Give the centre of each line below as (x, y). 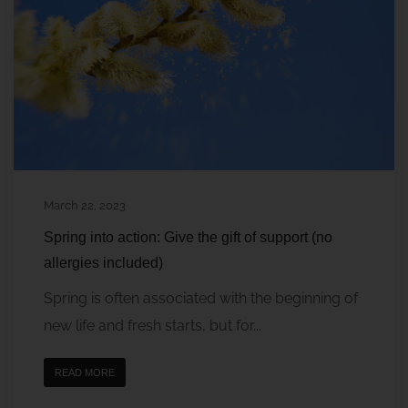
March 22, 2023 (85, 206)
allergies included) (103, 263)
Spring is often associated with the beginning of (201, 299)
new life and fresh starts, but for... (153, 326)
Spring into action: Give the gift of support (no (188, 238)
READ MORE (85, 373)
